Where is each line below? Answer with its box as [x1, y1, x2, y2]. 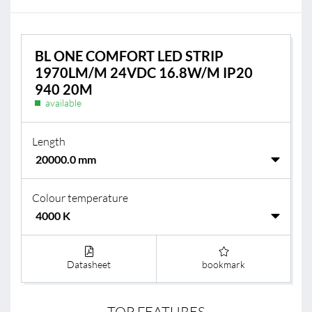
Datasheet [67, 258, 111, 270]
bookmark [202, 258, 245, 270]
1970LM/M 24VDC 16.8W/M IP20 [34, 64, 253, 81]
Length [32, 134, 65, 148]
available [45, 97, 81, 109]
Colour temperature [32, 191, 128, 205]
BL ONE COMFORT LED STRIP [34, 47, 224, 65]
